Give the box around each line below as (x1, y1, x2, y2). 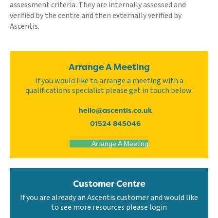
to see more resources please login (51, 201, 167, 213)
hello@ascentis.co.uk (78, 106, 152, 115)
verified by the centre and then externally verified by (10, 10, 182, 21)
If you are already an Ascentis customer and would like (20, 192, 198, 203)
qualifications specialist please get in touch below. (25, 85, 193, 96)
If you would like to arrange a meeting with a (35, 75, 183, 86)
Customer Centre (73, 178, 145, 190)
